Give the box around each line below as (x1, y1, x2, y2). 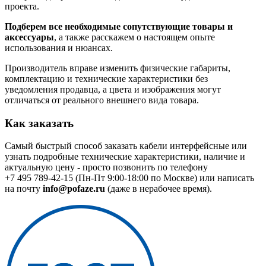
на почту (5, 183, 43, 194)
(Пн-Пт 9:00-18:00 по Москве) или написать (73, 173, 254, 183)
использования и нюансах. (5, 42, 113, 53)
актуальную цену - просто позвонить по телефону (5, 162, 208, 173)
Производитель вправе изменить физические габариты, (5, 62, 230, 73)
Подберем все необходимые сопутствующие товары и (5, 21, 233, 31)
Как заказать (5, 116, 74, 129)
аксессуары (5, 31, 54, 42)
